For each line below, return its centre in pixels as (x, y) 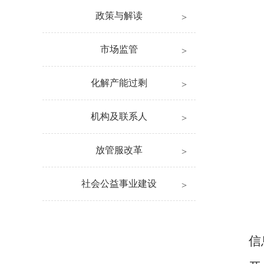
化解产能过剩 (119, 83)
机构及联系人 (119, 116)
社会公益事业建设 (119, 184)
